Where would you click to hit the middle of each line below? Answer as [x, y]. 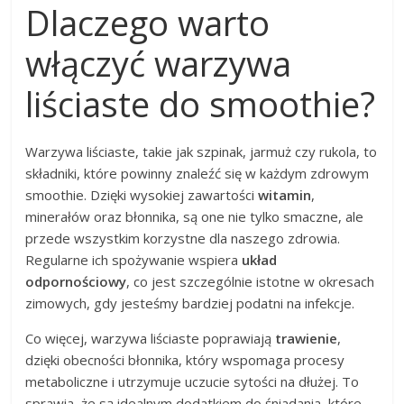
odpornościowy [76, 282]
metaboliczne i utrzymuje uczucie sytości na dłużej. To [193, 382]
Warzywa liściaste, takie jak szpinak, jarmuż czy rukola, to [202, 152]
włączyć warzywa [159, 64]
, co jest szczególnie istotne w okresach [251, 282]
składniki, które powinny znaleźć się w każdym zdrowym [197, 174]
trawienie [307, 339]
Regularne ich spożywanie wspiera [134, 260]
